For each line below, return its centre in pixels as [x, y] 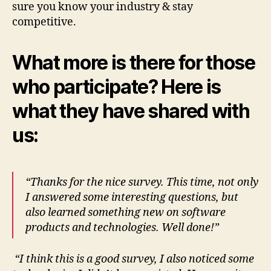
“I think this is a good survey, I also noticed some [133, 260]
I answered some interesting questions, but [132, 197]
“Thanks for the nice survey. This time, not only [142, 182]
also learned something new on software [126, 212]
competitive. [44, 22]
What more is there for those [134, 62]
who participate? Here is [117, 87]
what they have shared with [131, 111]
